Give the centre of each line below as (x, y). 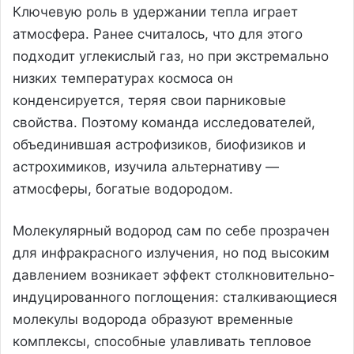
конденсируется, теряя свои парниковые (149, 100)
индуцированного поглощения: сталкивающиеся (175, 297)
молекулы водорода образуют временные (153, 319)
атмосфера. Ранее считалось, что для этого (158, 34)
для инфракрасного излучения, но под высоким (171, 252)
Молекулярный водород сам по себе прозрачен (171, 230)
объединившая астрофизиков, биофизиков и (159, 144)
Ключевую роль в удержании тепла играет (155, 11)
